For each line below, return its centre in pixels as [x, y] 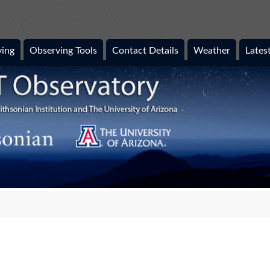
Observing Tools [63, 51]
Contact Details [145, 51]
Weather [212, 51]
